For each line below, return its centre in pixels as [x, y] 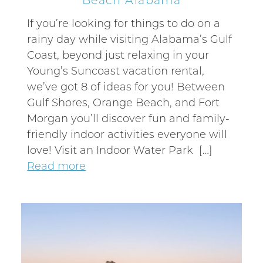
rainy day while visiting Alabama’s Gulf [130, 38]
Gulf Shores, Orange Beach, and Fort [124, 102]
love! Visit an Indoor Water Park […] [120, 149]
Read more [57, 165]
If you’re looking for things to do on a [124, 23]
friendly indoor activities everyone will [127, 134]
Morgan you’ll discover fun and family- [129, 118]
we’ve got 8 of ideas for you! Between [126, 86]
